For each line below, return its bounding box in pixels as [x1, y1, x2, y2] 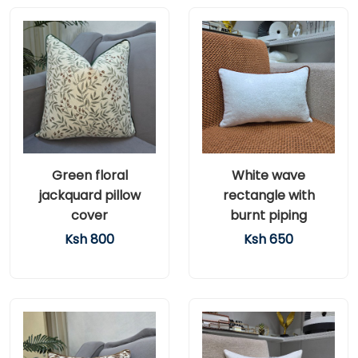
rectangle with [222, 186, 315, 205]
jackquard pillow [38, 186, 141, 205]
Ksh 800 [65, 230, 114, 249]
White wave [232, 166, 305, 185]
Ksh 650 [244, 230, 293, 249]
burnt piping [230, 206, 307, 225]
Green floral [51, 166, 128, 185]
